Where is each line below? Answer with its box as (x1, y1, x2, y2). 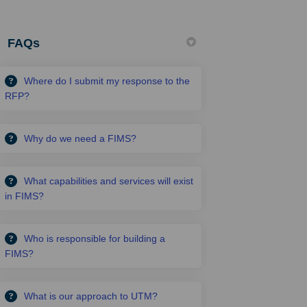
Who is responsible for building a (24, 232, 166, 244)
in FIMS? (5, 190, 45, 201)
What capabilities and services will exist (24, 175, 194, 186)
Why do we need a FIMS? (24, 132, 137, 144)
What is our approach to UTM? (24, 290, 158, 302)
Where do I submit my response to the (24, 75, 191, 86)
